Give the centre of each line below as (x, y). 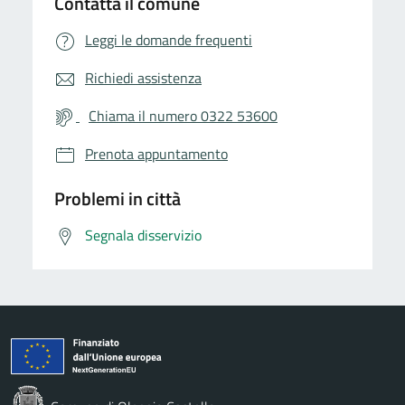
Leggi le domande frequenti (169, 39)
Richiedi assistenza (143, 77)
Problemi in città (118, 198)
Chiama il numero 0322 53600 (183, 115)
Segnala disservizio (143, 235)
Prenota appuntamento (156, 153)
